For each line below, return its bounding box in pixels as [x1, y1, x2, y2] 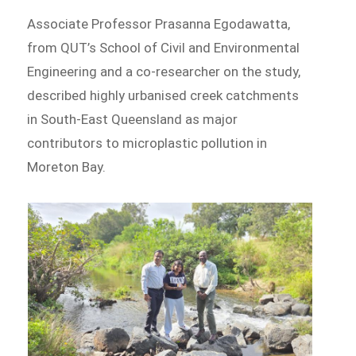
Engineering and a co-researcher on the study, [27, 64, 301, 80]
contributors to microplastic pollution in [27, 135, 268, 152]
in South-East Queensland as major [27, 111, 238, 128]
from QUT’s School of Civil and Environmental [27, 40, 300, 56]
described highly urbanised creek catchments [27, 87, 300, 104]
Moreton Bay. [27, 159, 106, 176]
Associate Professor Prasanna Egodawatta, [27, 16, 291, 33]
